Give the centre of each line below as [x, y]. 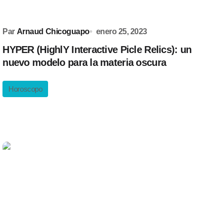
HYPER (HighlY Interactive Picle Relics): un [97, 50]
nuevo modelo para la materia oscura [84, 62]
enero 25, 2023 [121, 31]
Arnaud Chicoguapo [53, 31]
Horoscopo [26, 89]
